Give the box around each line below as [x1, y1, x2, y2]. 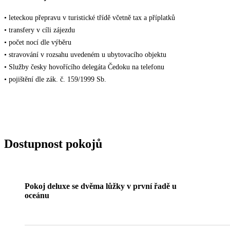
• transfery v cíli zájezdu [4, 26, 75, 34]
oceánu [25, 190, 49, 200]
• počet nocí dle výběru [4, 39, 71, 47]
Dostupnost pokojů [4, 137, 102, 150]
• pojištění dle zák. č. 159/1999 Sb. [4, 75, 106, 84]
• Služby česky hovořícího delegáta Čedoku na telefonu [4, 63, 164, 71]
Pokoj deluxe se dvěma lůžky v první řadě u [25, 181, 177, 190]
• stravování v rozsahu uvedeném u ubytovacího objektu [4, 51, 166, 59]
